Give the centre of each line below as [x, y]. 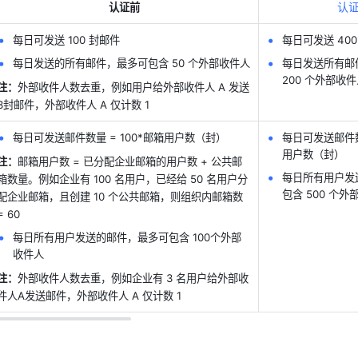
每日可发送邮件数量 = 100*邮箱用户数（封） [119, 137]
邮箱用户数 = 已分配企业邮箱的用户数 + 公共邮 [130, 161]
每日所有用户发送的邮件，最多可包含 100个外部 [127, 237]
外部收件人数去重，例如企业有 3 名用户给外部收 [133, 278]
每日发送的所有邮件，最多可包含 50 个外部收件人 [131, 63]
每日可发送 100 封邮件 [68, 40]
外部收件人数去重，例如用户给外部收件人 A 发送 [133, 87]
